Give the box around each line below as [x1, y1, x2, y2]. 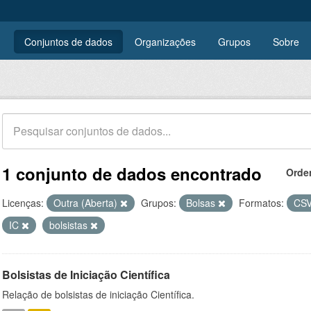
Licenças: [2, 196, 44, 210]
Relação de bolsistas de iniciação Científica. [2, 287, 194, 301]
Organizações [135, 35, 196, 49]
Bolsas [186, 196, 218, 210]
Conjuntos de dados [24, 35, 112, 49]
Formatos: [239, 196, 284, 210]
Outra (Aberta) [53, 196, 120, 210]
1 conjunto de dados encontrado [2, 162, 262, 185]
